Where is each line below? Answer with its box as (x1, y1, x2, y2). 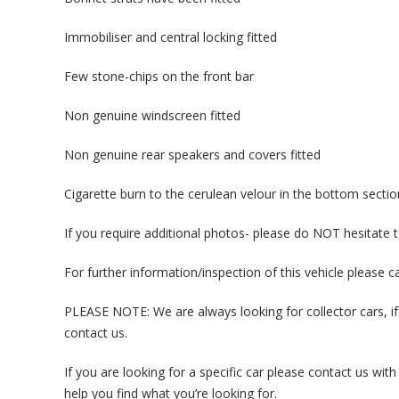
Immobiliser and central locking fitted (64, 28, 277, 45)
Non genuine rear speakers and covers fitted (64, 146, 321, 163)
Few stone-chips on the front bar (64, 68, 254, 85)
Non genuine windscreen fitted (64, 107, 240, 124)
